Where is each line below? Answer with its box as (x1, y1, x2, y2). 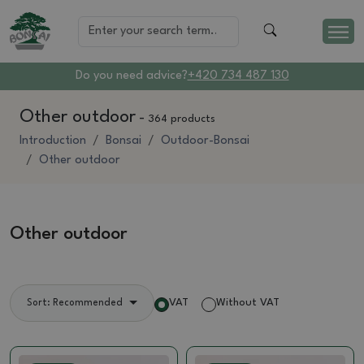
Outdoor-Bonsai (161, 135, 249, 148)
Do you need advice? (75, 70, 188, 83)
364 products (148, 114, 215, 125)
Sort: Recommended (27, 298, 123, 309)
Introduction (19, 135, 86, 148)
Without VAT (215, 297, 279, 309)
